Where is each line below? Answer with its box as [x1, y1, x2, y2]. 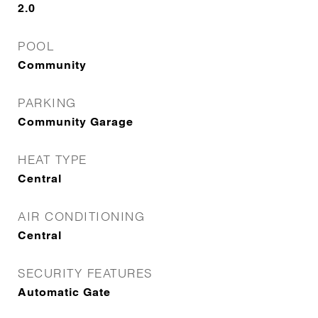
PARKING [18, 95, 77, 110]
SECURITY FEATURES [18, 265, 153, 280]
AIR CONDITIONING [18, 209, 145, 224]
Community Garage [18, 115, 133, 128]
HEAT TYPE [18, 152, 87, 167]
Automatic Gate [18, 285, 111, 299]
